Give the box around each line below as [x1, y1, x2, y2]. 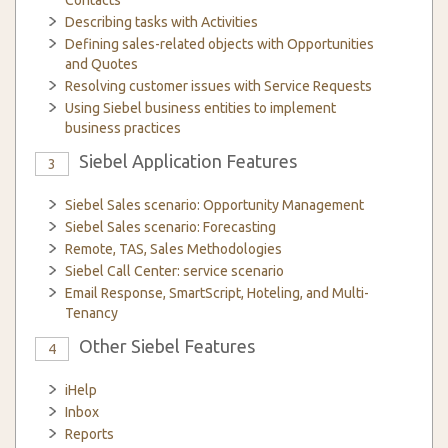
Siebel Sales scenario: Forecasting [65, 219, 276, 235]
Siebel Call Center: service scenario [65, 263, 284, 279]
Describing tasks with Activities [65, 14, 258, 30]
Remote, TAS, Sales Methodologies [65, 241, 282, 257]
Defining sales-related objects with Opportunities [65, 36, 374, 52]
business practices [65, 120, 181, 136]
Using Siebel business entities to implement [65, 100, 336, 116]
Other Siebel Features [79, 336, 255, 356]
